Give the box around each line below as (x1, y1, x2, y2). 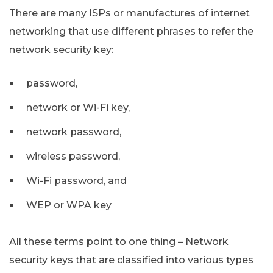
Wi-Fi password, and (26, 174, 127, 186)
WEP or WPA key (26, 199, 112, 211)
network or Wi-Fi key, (26, 101, 130, 113)
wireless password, (26, 150, 120, 162)
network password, (26, 126, 121, 138)
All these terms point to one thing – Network (9, 235, 229, 247)
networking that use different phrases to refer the (9, 25, 253, 37)
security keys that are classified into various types (9, 253, 253, 266)
